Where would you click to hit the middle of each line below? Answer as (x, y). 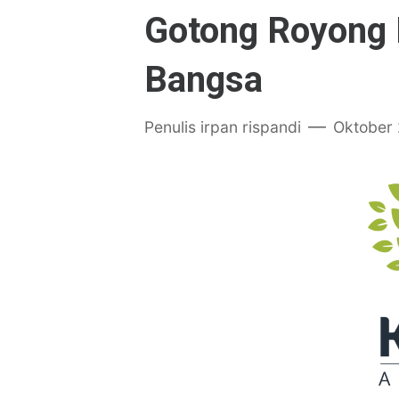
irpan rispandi (251, 127)
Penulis (172, 127)
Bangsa (204, 80)
